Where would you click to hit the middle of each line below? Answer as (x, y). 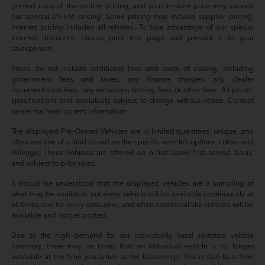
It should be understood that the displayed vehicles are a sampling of (132, 182)
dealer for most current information (69, 110)
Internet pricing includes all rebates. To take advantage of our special (132, 26)
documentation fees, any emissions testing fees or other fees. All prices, (132, 89)
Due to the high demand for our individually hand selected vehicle (132, 234)
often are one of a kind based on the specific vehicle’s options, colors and (132, 141)
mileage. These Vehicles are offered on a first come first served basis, (132, 151)
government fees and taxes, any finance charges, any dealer (132, 78)
